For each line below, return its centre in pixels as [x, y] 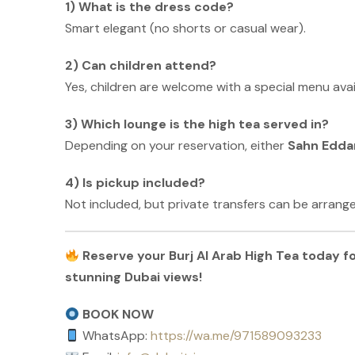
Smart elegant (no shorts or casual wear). [185, 28]
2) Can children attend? [141, 65]
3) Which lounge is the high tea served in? [197, 124]
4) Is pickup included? [135, 183]
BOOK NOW [118, 314]
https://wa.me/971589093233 [237, 336]
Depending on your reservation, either [176, 145]
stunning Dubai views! [134, 277]
